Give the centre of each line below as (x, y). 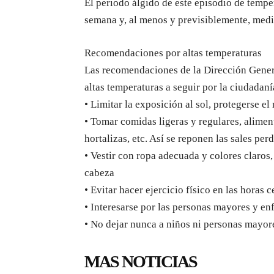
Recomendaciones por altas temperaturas (173, 53)
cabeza (99, 172)
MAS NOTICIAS (141, 261)
